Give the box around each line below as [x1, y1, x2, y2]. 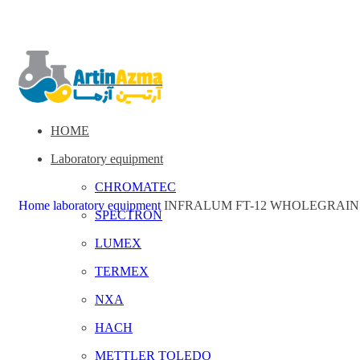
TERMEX [95, 264, 149, 278]
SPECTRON [95, 207, 162, 222]
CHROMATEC [95, 179, 176, 194]
